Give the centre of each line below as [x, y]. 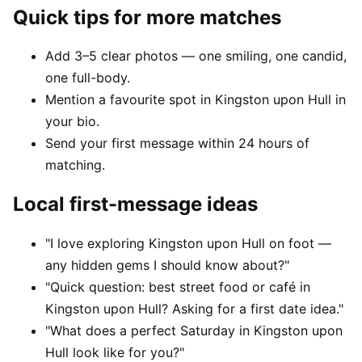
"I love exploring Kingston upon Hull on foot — [188, 244]
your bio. [72, 122]
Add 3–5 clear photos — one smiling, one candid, [196, 56]
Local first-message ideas [135, 204]
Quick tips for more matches [147, 17]
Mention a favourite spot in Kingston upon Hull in [196, 100]
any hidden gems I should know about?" [167, 265]
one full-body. [88, 78]
